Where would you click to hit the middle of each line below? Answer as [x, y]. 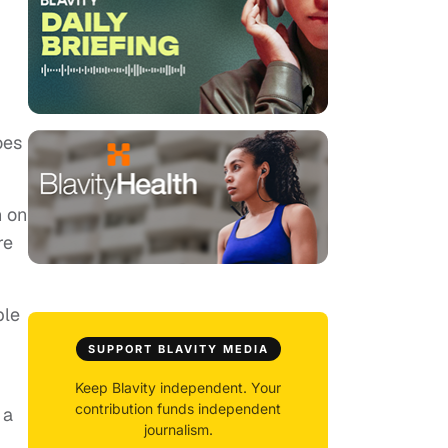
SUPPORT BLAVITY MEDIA [178, 349]
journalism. [178, 430]
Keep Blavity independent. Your [178, 388]
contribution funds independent [178, 409]
